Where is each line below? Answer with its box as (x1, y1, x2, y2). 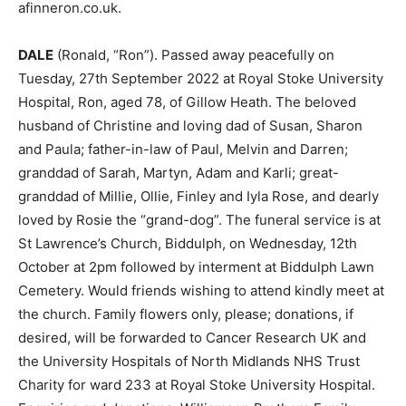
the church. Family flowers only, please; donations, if (18, 305, 353, 323)
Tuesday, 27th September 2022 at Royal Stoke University (18, 70, 383, 87)
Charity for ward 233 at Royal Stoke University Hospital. (18, 376, 375, 393)
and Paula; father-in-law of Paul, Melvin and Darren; (18, 140, 348, 158)
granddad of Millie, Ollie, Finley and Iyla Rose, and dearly (18, 188, 379, 205)
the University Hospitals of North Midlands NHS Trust (18, 353, 360, 370)
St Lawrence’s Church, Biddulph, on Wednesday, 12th (18, 235, 357, 252)
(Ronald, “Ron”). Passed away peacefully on (53, 46, 334, 63)
